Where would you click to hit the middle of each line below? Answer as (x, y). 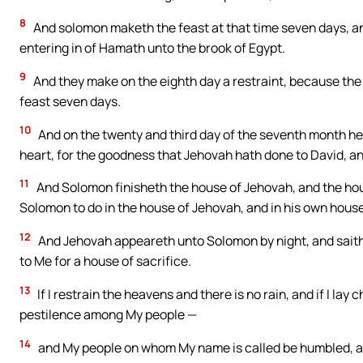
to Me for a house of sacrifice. (105, 261)
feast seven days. (70, 101)
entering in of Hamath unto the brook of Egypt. (152, 47)
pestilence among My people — (108, 315)
